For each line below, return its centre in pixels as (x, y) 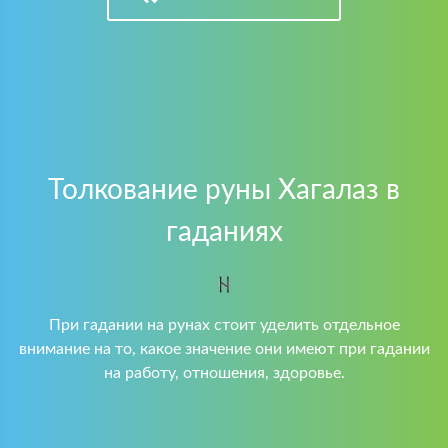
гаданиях (224, 232)
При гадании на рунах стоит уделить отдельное (224, 325)
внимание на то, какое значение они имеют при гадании (224, 349)
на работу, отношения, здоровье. (224, 373)
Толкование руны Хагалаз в (224, 190)
